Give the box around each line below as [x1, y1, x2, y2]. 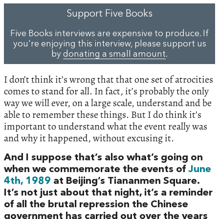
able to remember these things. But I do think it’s [4, 108, 201, 122]
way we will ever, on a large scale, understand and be [4, 96, 212, 110]
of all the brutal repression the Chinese [4, 200, 188, 210]
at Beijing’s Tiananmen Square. [51, 176, 199, 187]
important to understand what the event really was [4, 120, 207, 133]
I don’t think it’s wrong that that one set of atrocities [4, 73, 213, 87]
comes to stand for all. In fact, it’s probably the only [4, 85, 209, 98]
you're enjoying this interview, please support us [13, 40, 206, 49]
